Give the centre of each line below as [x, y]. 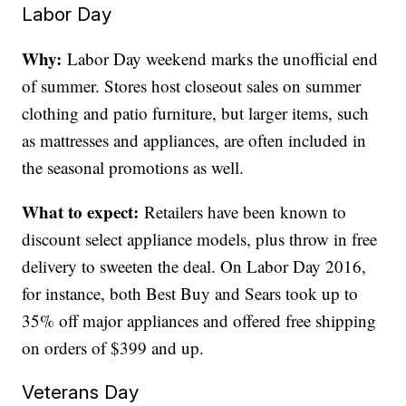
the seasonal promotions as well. [133, 167]
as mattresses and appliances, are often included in [194, 140]
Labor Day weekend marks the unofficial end [220, 58]
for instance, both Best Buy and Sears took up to [190, 293]
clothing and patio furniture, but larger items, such [196, 112]
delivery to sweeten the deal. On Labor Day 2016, [194, 266]
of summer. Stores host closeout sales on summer [192, 85]
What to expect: [81, 211]
